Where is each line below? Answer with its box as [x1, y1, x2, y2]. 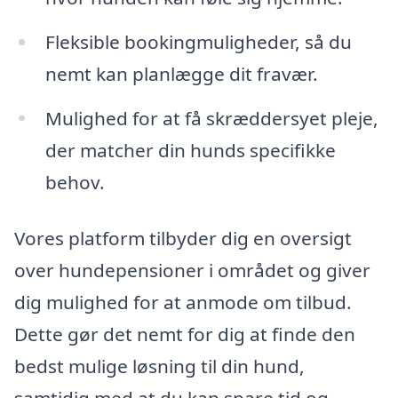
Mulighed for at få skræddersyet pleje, [44, 105, 378, 131]
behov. [44, 169, 105, 195]
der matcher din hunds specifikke [44, 137, 336, 163]
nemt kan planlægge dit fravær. [44, 60, 318, 86]
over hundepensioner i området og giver [14, 258, 370, 283]
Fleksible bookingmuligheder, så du [44, 28, 352, 54]
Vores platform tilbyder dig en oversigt [14, 226, 352, 251]
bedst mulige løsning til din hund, [14, 354, 305, 379]
